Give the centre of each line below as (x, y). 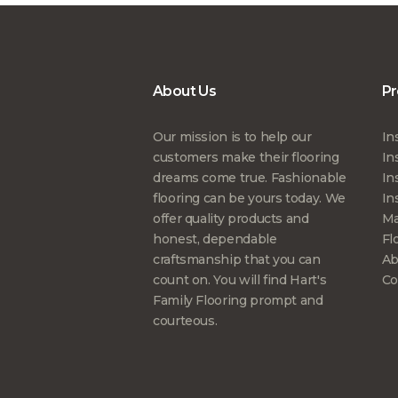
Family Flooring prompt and (238, 301)
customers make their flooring (246, 158)
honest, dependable (215, 239)
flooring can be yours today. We (249, 199)
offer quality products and (231, 219)
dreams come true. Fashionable (250, 178)
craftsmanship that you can (237, 260)
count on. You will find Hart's (240, 280)
